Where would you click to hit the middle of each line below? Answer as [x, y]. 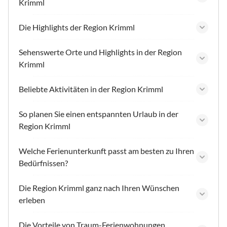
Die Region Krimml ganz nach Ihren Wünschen [99, 187]
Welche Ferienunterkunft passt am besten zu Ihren [106, 150]
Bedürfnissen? [43, 163]
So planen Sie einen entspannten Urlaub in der [99, 113]
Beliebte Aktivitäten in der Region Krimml [91, 89]
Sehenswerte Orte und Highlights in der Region [100, 52]
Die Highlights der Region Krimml [77, 27]
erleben [32, 200]
